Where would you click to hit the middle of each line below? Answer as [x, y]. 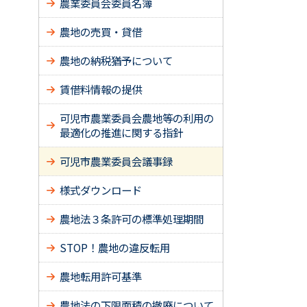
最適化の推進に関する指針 [121, 132]
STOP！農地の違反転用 [115, 247]
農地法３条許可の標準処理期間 [132, 219]
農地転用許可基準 [101, 276]
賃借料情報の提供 [101, 89]
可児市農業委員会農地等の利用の [137, 118]
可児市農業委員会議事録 [116, 161]
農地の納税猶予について [116, 60]
